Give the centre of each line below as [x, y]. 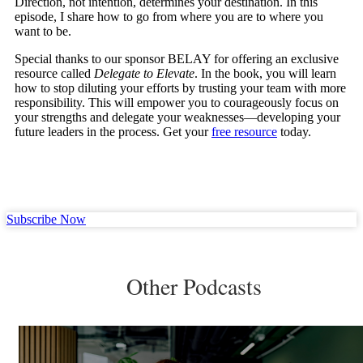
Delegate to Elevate [144, 74]
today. [294, 132]
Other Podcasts [194, 286]
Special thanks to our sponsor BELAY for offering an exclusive [177, 59]
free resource [244, 132]
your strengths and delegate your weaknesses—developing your [177, 117]
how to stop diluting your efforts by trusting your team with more [180, 88]
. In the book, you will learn [265, 74]
